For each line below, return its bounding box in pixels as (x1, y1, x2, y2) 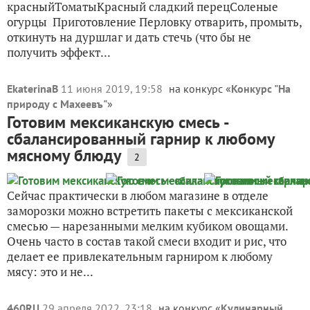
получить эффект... (7, 44, 111, 60)
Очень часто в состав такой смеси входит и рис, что (7, 233, 286, 249)
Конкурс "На (231, 82, 291, 95)
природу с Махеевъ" (7, 97, 107, 111)
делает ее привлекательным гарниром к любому (7, 248, 273, 264)
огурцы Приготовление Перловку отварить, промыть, (7, 14, 302, 30)
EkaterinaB (7, 82, 58, 95)
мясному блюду (7, 145, 121, 166)
